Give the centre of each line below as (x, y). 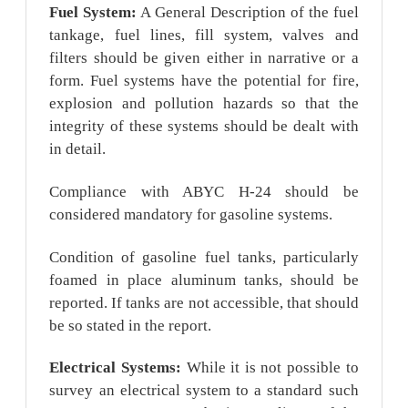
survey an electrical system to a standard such (204, 391)
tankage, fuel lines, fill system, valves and (204, 36)
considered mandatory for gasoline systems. (191, 214)
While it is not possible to (272, 368)
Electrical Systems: (118, 368)
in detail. (78, 149)
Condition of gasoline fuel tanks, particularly (204, 257)
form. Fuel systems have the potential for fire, (204, 81)
